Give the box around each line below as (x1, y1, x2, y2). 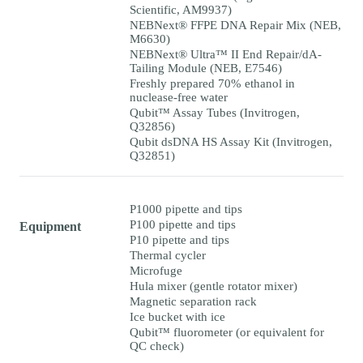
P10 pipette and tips (130, 233, 229, 246)
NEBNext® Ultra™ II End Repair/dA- (130, 47, 322, 61)
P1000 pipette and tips (130, 202, 242, 216)
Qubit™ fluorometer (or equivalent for (130, 325, 324, 339)
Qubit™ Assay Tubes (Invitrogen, (130, 105, 300, 119)
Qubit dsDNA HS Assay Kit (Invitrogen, (130, 135, 332, 148)
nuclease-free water (130, 90, 228, 104)
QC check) (130, 339, 184, 352)
